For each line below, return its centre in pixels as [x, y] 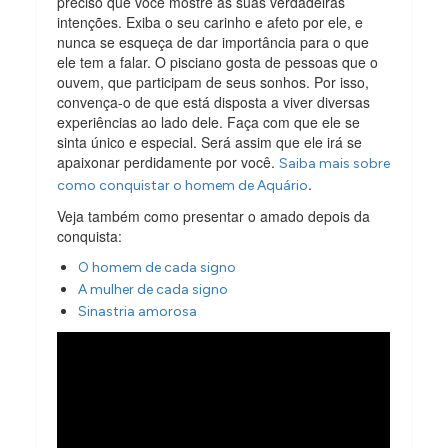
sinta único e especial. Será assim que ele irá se [210, 141]
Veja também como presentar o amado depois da [214, 215]
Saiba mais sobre [335, 163]
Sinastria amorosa [138, 311]
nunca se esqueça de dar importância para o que [213, 41]
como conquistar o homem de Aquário [183, 185]
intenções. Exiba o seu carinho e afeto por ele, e [210, 21]
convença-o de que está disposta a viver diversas [214, 101]
